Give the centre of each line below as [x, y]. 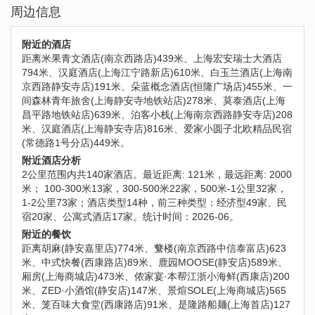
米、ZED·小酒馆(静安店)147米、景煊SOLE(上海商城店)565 [154, 291]
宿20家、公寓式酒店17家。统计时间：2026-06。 [130, 217]
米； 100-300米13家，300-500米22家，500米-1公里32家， [154, 189]
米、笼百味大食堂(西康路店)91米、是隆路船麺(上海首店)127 [156, 305]
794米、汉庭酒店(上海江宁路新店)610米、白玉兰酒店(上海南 [157, 73]
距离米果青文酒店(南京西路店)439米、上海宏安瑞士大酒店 [152, 59]
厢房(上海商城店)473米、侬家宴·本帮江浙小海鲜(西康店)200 [156, 277]
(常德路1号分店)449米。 [76, 143]
